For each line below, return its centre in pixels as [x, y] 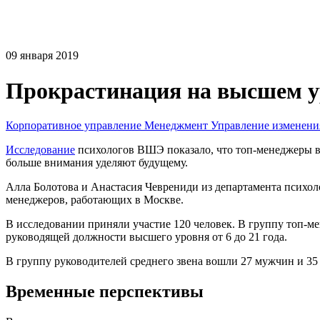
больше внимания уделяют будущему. [97, 163]
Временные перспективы [105, 291]
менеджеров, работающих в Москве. [95, 200]
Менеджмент [176, 126]
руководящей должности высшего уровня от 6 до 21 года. [146, 237]
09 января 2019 [42, 56]
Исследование [40, 150]
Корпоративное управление [74, 126]
